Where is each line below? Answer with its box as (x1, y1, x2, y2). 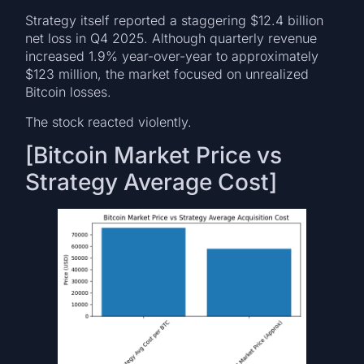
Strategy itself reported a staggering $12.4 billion (25, 12, 324, 29)
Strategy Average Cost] (25, 168, 278, 197)
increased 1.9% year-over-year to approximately (25, 48, 319, 65)
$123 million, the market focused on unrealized (25, 66, 310, 83)
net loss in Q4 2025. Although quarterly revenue (25, 30, 318, 47)
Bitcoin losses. (25, 84, 112, 101)
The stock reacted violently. (25, 113, 193, 130)
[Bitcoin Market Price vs (25, 141, 283, 170)
